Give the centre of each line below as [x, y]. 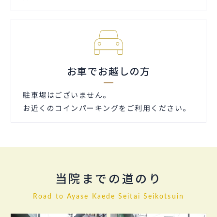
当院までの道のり [108, 180]
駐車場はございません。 [67, 95]
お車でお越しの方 [108, 71]
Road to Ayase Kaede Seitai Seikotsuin [108, 197]
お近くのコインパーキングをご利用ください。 [107, 108]
